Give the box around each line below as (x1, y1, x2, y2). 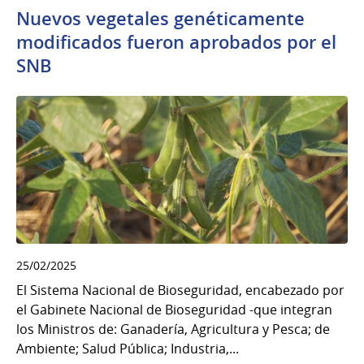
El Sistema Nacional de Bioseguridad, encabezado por (16, 281, 344, 300)
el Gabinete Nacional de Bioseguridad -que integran (16, 301, 332, 319)
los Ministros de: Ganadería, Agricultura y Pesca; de (16, 320, 330, 339)
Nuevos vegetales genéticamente (16, 6, 305, 31)
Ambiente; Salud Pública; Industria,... (16, 340, 239, 358)
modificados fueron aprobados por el (16, 29, 336, 54)
